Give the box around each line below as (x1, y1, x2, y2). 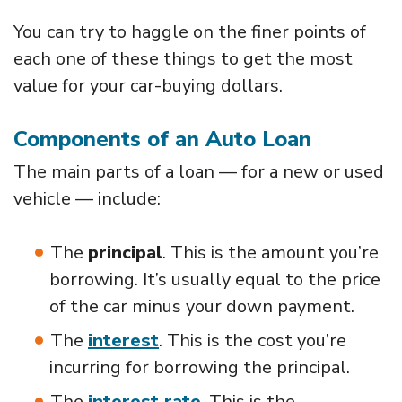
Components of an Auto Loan (13, 124, 311, 153)
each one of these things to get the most (13, 46, 353, 71)
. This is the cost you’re (159, 328, 346, 353)
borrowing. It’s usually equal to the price (49, 267, 380, 292)
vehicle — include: (13, 186, 161, 211)
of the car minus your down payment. (49, 293, 354, 319)
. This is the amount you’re (162, 240, 379, 265)
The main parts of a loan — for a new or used (13, 159, 384, 184)
